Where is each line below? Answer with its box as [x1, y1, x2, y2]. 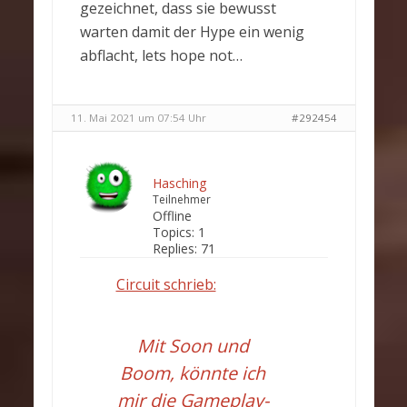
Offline [152, 207, 192, 225]
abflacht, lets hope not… [79, 45, 243, 66]
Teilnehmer [152, 192, 211, 208]
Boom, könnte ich [120, 361, 266, 386]
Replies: [152, 240, 197, 258]
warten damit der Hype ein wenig [79, 22, 304, 43]
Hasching [152, 174, 206, 193]
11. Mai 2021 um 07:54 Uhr [70, 111, 206, 125]
